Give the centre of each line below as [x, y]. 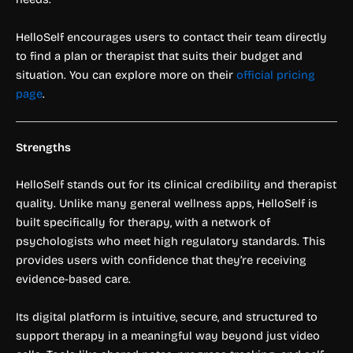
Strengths [43, 148]
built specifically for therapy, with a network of [143, 223]
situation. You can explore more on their [126, 74]
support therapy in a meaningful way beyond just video [168, 335]
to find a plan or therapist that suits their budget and [159, 56]
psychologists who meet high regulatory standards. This [171, 242]
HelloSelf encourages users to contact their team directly [171, 37]
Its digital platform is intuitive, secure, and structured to [167, 316]
